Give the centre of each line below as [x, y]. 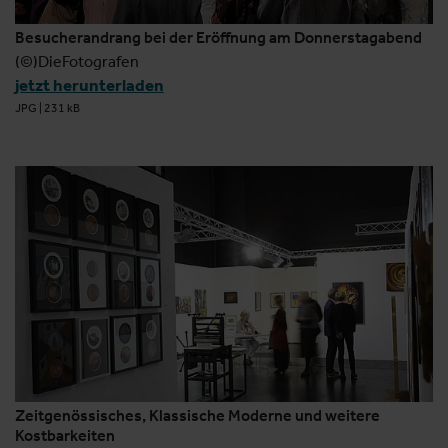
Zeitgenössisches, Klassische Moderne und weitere [197, 415]
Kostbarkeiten [65, 435]
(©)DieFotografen [77, 62]
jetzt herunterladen [89, 85]
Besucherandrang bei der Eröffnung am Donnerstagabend [218, 38]
